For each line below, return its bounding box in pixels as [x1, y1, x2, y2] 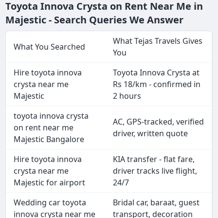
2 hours [113, 91, 142, 102]
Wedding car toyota [14, 197, 87, 208]
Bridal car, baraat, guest [113, 197, 200, 208]
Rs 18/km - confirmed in [113, 79, 201, 90]
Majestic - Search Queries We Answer [5, 13, 184, 27]
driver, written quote [113, 128, 188, 139]
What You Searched [14, 41, 86, 53]
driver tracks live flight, [113, 165, 198, 177]
